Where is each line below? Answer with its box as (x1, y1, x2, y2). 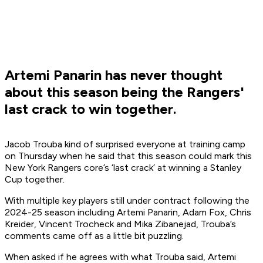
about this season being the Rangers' (5, 83, 244, 101)
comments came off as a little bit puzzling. (5, 230, 184, 242)
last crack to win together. (5, 100, 176, 118)
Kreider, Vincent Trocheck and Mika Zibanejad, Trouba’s (5, 218, 236, 230)
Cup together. (5, 174, 65, 186)
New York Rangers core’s (5, 162, 112, 174)
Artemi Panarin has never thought (5, 66, 222, 84)
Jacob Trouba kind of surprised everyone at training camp (5, 139, 245, 150)
